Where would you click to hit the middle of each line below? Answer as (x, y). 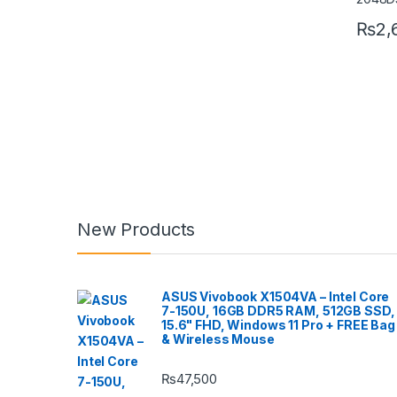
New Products (136, 230)
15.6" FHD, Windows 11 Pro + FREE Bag (278, 325)
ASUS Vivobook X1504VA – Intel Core (276, 297)
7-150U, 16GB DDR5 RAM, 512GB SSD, (278, 311)
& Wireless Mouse (218, 339)
